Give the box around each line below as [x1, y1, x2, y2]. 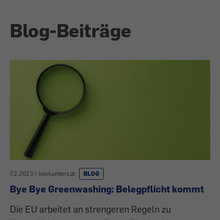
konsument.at [38, 170, 76, 178]
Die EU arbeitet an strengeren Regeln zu [10, 203, 171, 215]
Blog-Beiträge [10, 18, 131, 42]
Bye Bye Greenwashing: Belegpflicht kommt [10, 183, 204, 195]
